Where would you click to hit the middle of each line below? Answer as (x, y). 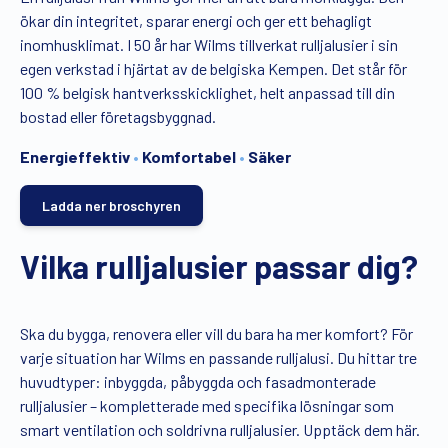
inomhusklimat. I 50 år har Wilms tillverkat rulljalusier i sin (209, 44)
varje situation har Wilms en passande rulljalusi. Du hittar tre (218, 357)
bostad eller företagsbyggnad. (118, 116)
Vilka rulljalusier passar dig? (219, 266)
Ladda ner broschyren (111, 205)
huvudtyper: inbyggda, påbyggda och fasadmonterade (198, 381)
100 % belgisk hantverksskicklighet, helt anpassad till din (207, 92)
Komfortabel (189, 156)
